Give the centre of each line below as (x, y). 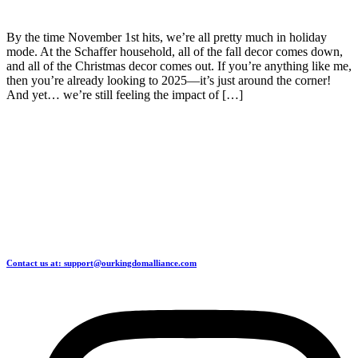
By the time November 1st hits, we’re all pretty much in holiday (167, 37)
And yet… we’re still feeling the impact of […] (125, 94)
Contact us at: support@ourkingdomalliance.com (101, 263)
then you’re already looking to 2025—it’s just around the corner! (169, 80)
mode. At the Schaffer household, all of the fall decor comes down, (175, 51)
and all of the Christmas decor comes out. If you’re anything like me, (179, 66)
